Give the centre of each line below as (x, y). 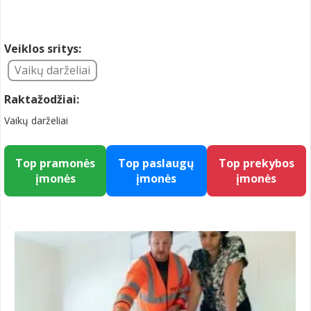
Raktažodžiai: (42, 99)
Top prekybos (256, 163)
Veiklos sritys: (43, 49)
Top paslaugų (157, 163)
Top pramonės (56, 163)
